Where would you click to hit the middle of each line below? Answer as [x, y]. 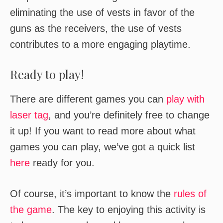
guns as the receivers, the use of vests [96, 28]
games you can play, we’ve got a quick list [103, 147]
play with [185, 99]
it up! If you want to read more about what [103, 131]
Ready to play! [47, 74]
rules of [190, 194]
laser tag [29, 115]
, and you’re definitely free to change [129, 115]
